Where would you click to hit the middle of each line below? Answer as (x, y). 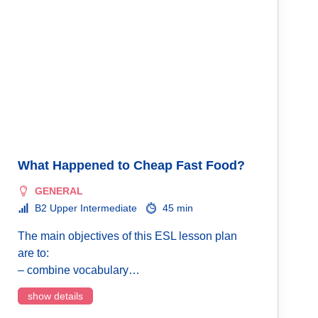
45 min (178, 208)
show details (55, 296)
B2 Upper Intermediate (86, 208)
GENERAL (59, 191)
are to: (33, 253)
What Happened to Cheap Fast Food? (131, 165)
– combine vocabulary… (79, 270)
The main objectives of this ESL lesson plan (127, 236)
